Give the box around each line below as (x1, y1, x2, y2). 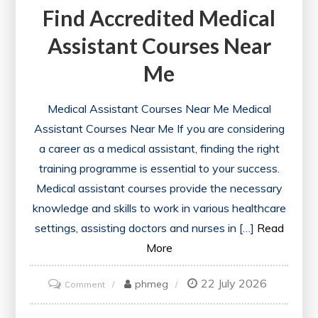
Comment (64, 278, 105, 290)
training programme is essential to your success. (38, 160, 280, 175)
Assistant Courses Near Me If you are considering (33, 121, 285, 136)
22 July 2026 (200, 275, 267, 290)
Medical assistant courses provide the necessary (35, 180, 283, 195)
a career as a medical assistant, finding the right (38, 141, 280, 155)
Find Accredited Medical (43, 4, 275, 31)
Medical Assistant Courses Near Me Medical (47, 101, 271, 116)
